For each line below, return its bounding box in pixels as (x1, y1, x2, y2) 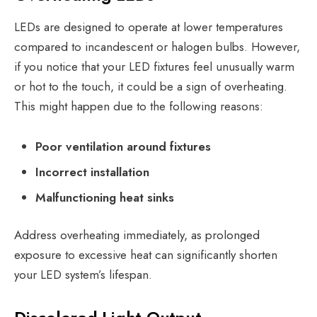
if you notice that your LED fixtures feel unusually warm (14, 57, 294, 75)
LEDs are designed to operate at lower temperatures (14, 18, 283, 35)
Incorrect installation (35, 163, 149, 180)
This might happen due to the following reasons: (14, 97, 267, 115)
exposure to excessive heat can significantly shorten (14, 246, 277, 263)
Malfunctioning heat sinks (35, 188, 174, 206)
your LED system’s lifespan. (14, 265, 156, 283)
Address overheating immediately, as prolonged (14, 226, 260, 243)
